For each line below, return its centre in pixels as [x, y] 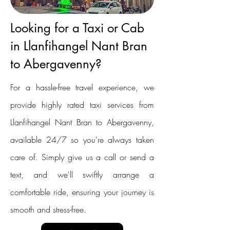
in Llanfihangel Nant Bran [79, 46]
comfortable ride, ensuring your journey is [82, 192]
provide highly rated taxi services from [82, 105]
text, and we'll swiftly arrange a [82, 175]
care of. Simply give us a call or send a [82, 157]
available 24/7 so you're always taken [82, 140]
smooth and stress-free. [48, 209]
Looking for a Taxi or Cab [77, 28]
